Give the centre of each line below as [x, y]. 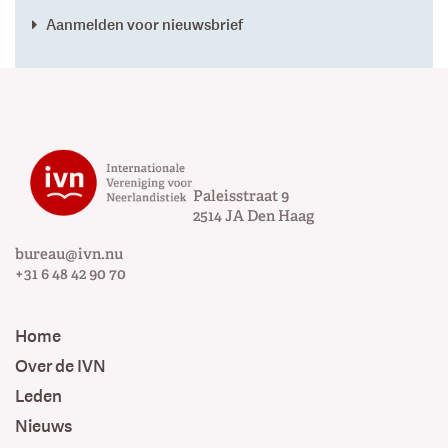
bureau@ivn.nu [69, 254]
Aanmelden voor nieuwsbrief [145, 24]
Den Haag [280, 215]
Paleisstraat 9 [240, 195]
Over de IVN [60, 367]
